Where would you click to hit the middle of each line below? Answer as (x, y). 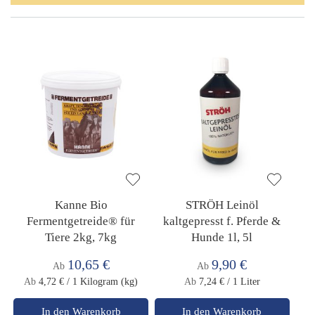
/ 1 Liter (243, 282)
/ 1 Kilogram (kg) (103, 282)
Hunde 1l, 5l (222, 238)
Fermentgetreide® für (81, 221)
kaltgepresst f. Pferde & (222, 221)
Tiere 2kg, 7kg (81, 238)
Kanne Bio (81, 205)
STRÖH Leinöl (222, 205)
